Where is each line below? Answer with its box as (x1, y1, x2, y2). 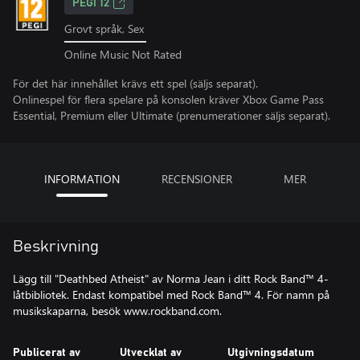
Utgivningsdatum (227, 346, 314, 358)
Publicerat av (13, 346, 80, 358)
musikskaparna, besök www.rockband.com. (13, 302, 222, 318)
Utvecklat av (120, 346, 182, 358)
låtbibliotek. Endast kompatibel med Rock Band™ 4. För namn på (13, 286, 329, 302)
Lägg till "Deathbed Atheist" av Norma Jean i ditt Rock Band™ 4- (13, 270, 329, 286)
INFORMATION (44, 170, 120, 186)
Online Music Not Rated (64, 46, 182, 62)
